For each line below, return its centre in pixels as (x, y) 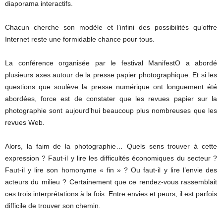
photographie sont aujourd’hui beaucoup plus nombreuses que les (111, 110)
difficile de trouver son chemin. (53, 205)
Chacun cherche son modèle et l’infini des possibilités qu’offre (111, 27)
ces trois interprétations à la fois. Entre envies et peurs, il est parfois (111, 194)
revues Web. (25, 122)
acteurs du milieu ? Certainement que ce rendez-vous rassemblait (111, 182)
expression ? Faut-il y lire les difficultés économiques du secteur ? (111, 158)
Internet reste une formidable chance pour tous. (80, 39)
